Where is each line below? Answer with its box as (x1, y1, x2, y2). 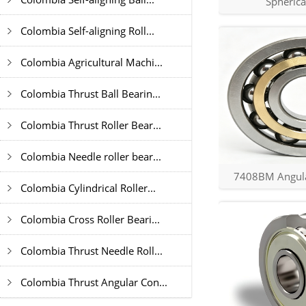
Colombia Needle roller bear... (20, 150, 161, 163)
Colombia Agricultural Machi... (20, 55, 163, 69)
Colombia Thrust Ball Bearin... (20, 87, 161, 100)
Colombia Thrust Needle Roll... (20, 244, 163, 258)
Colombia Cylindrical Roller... (20, 181, 156, 195)
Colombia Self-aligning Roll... (20, 24, 154, 38)
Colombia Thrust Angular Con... (20, 275, 167, 289)
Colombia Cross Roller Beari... (20, 212, 160, 226)
